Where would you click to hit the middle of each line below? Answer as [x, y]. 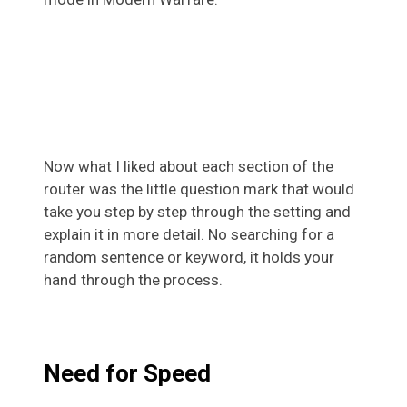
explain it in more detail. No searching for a [189, 234]
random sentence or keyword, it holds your [189, 257]
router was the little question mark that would [199, 189]
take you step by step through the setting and [197, 211]
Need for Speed [127, 373]
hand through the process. [133, 279]
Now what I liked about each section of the [189, 166]
